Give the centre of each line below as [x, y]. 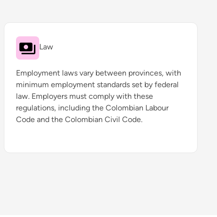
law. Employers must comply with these [85, 96]
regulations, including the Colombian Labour [92, 108]
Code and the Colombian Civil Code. [79, 119]
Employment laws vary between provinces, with [99, 73]
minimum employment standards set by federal [97, 85]
